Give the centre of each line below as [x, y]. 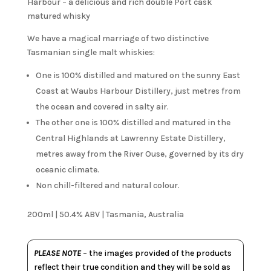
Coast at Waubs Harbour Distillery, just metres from [138, 91]
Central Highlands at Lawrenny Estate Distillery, [130, 139]
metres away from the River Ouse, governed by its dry [139, 154]
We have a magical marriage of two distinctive [118, 39]
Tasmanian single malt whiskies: [91, 53]
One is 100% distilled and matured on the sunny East [138, 76]
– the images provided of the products [156, 253]
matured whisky [58, 16]
